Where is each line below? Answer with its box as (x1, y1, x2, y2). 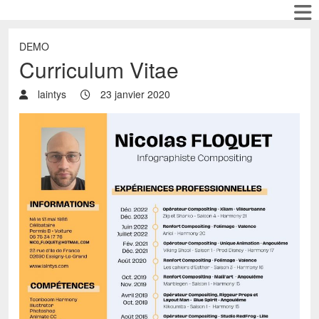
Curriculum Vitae (19, 54, 179, 85)
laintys (35, 87, 66, 101)
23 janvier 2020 (98, 87, 170, 101)
